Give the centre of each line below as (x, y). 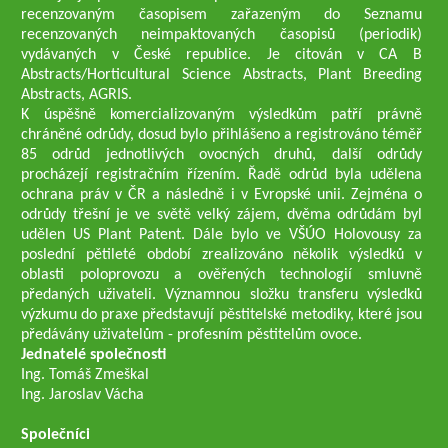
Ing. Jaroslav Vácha (83, 395)
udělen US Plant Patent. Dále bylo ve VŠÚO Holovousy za (221, 235)
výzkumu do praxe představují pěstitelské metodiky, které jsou (221, 315)
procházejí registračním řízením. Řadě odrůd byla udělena (221, 175)
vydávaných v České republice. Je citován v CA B (221, 55)
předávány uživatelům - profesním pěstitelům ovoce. (194, 335)
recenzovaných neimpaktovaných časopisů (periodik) (221, 35)
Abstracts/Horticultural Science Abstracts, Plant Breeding (221, 75)
